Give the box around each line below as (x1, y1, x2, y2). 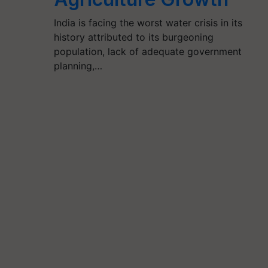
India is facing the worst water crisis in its (53, 17, 242, 29)
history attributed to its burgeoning (53, 31, 214, 43)
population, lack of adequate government (53, 45, 242, 57)
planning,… (53, 60, 102, 72)
